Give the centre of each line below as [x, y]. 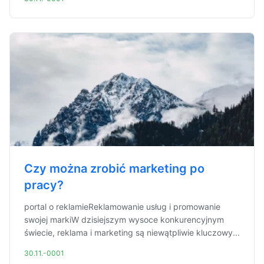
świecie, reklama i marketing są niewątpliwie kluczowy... [132, 232]
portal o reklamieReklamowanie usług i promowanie [122, 207]
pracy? [44, 185]
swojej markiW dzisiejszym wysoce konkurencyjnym [124, 220]
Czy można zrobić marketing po [114, 169]
